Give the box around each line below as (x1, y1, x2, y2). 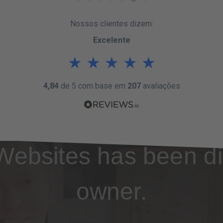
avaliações (140, 81, 180, 91)
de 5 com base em (58, 81, 127, 91)
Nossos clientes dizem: (70, 18, 153, 28)
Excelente (93, 35, 130, 45)
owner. (76, 177, 147, 205)
